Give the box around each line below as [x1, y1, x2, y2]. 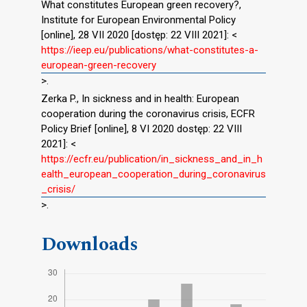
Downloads [41, 230, 138, 260]
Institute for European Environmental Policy [41, 14, 236, 27]
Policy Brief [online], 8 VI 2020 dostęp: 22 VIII [41, 123, 242, 136]
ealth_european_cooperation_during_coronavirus [41, 168, 266, 181]
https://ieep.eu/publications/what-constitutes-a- [41, 44, 258, 57]
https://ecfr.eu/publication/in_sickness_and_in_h [41, 153, 262, 166]
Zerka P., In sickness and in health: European [41, 93, 239, 106]
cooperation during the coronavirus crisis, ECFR [41, 108, 255, 121]
